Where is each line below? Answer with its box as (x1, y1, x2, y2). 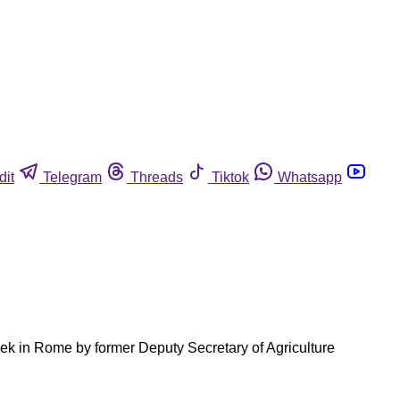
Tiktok (212, 169, 249, 185)
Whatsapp (278, 169, 342, 185)
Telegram (43, 169, 102, 185)
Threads (130, 169, 183, 185)
